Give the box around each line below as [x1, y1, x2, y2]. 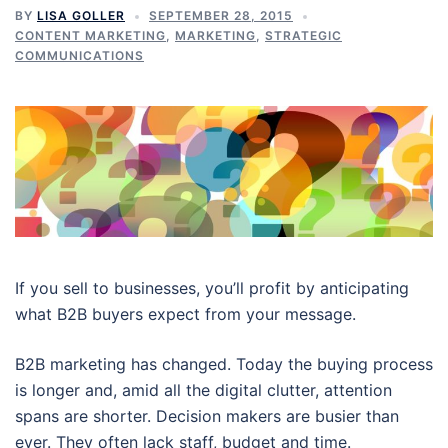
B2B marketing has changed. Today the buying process [15, 353, 433, 374]
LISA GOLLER [37, 8, 125, 23]
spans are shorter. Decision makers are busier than [15, 405, 399, 426]
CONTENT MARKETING [15, 28, 166, 43]
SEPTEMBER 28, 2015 [149, 8, 293, 23]
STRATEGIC [265, 28, 342, 43]
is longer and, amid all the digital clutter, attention [15, 379, 392, 400]
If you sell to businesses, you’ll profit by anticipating [15, 277, 409, 298]
